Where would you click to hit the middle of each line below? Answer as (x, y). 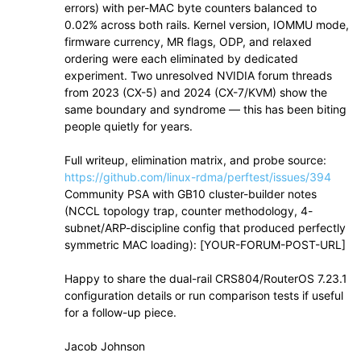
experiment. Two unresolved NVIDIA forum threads (198, 76)
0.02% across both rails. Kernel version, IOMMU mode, (207, 25)
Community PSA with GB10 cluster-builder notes (191, 194)
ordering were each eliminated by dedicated (181, 59)
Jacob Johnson (105, 346)
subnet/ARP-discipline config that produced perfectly (205, 228)
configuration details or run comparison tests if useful (204, 296)
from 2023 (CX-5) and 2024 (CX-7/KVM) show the (196, 93)
